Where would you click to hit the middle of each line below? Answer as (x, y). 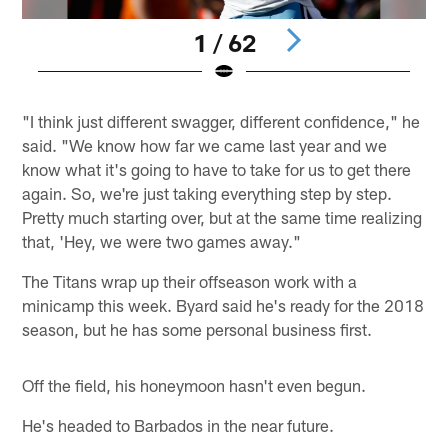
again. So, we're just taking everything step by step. (207, 193)
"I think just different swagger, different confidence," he (221, 121)
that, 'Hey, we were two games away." (162, 241)
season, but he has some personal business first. (197, 329)
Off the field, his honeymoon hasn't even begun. (194, 385)
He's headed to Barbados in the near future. (178, 425)
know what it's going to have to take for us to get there (217, 169)
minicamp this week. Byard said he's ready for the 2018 (223, 305)
